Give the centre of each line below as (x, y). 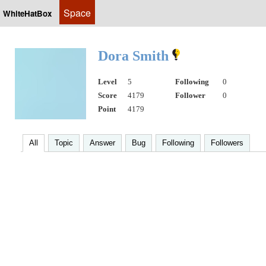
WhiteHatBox (27, 13)
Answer (102, 143)
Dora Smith (135, 56)
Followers (227, 143)
